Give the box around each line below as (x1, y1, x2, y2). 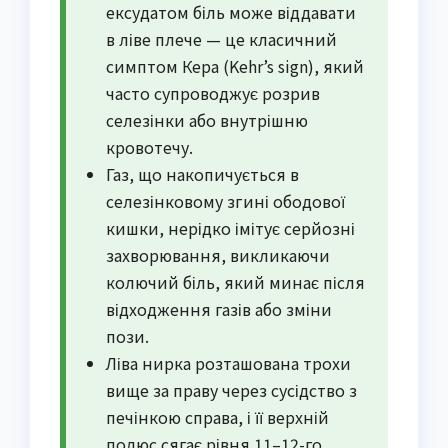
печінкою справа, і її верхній (106, 405, 329, 430)
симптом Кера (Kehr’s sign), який (106, 54, 364, 79)
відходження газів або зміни (106, 297, 332, 322)
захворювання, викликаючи (106, 243, 330, 268)
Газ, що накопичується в (106, 162, 299, 187)
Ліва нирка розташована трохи (106, 351, 351, 376)
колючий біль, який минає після (106, 270, 365, 295)
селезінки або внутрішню (106, 108, 308, 133)
